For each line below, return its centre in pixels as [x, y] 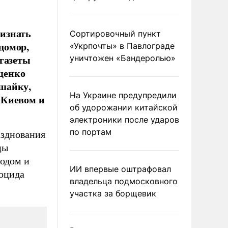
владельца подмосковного [124, 181]
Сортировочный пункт [115, 34]
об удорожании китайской [124, 107]
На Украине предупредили [123, 95]
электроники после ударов [124, 120]
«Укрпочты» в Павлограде [122, 46]
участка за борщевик [113, 193]
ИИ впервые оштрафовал [120, 169]
